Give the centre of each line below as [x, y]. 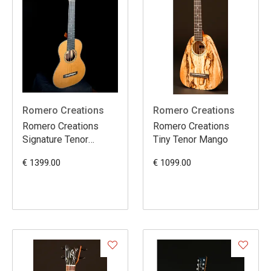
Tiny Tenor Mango [191, 139]
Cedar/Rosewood [60, 152]
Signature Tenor [55, 139]
